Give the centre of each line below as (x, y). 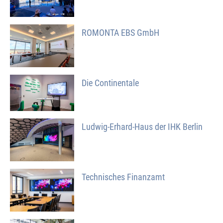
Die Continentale (111, 83)
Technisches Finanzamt (123, 177)
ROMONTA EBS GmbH (121, 33)
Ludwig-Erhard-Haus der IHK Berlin (142, 126)
